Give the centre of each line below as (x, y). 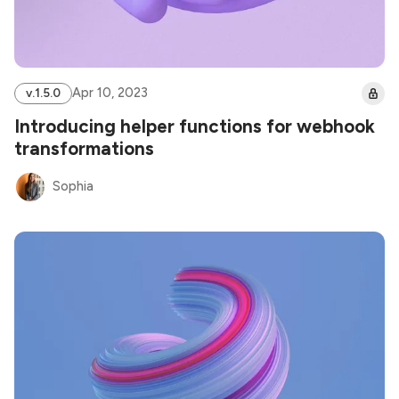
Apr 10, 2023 (110, 93)
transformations (84, 148)
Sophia (73, 187)
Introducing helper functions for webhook (195, 126)
